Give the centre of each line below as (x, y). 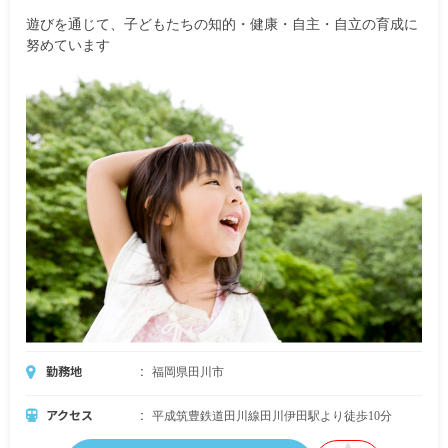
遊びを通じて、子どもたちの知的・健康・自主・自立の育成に (222, 24)
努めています (68, 45)
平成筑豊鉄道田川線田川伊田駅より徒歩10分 (272, 415)
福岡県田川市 (188, 371)
